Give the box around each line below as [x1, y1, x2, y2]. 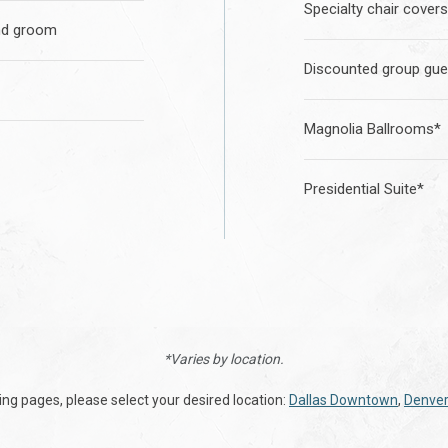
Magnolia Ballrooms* [304, 120, 441, 139]
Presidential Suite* [304, 180, 424, 199]
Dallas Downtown [289, 392, 398, 409]
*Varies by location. [164, 351, 284, 368]
